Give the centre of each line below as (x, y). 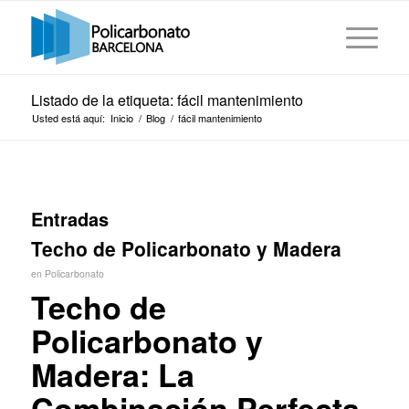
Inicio (121, 118)
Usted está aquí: (68, 118)
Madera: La (112, 374)
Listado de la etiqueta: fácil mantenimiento (167, 100)
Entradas (69, 219)
